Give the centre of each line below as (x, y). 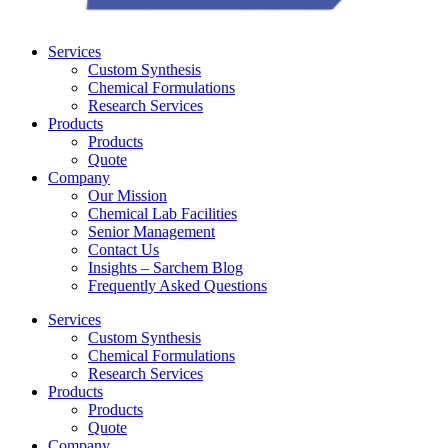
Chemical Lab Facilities (162, 213)
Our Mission (127, 195)
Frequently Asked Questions (177, 285)
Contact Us (123, 249)
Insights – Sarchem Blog (165, 267)
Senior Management (151, 231)
